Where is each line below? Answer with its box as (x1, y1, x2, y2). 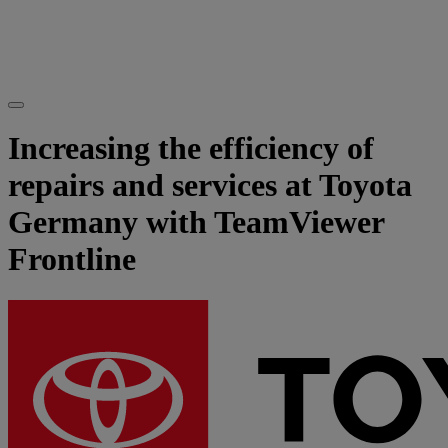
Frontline (8, 241, 136, 278)
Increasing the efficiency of (8, 130, 374, 167)
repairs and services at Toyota (8, 167, 412, 204)
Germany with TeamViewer (8, 204, 384, 241)
